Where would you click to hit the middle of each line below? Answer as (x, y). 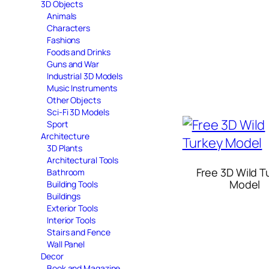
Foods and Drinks (79, 52)
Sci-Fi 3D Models (78, 112)
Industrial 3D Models (85, 76)
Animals (62, 16)
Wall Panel (66, 244)
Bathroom (66, 172)
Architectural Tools (83, 160)
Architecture (65, 136)
